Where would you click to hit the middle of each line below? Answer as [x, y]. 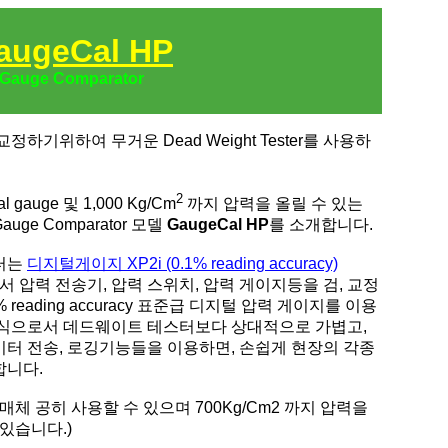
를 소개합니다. [325, 225]
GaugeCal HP [218, 225]
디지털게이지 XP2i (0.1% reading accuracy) [182, 264]
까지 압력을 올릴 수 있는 [275, 204]
